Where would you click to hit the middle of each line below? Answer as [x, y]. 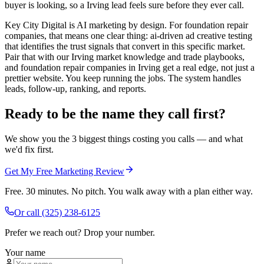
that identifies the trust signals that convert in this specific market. [125, 47]
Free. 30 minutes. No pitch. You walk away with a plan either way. [129, 191]
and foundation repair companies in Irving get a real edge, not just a [130, 68]
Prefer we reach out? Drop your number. [80, 232]
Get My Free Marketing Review [65, 171]
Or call [28, 212]
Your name [25, 252]
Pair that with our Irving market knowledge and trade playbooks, [125, 57]
